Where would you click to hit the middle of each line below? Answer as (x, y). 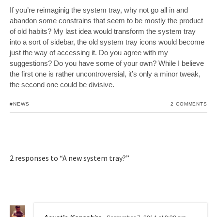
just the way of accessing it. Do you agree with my (89, 52)
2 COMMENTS (189, 104)
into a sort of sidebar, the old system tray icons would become (107, 42)
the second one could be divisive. (62, 84)
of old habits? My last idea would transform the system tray (103, 31)
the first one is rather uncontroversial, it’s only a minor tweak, (105, 74)
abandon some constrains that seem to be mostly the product (106, 20)
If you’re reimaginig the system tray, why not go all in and (99, 10)
